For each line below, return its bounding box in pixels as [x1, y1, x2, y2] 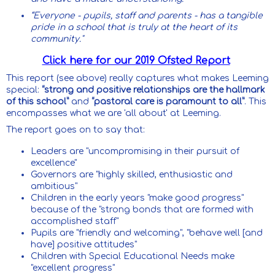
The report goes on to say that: [6, 125, 145, 134]
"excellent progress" [31, 263, 115, 273]
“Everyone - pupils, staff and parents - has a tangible [31, 10, 263, 20]
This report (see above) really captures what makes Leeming [6, 74, 269, 83]
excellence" [31, 158, 77, 168]
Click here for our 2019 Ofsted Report [42, 55, 230, 67]
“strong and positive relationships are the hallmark [42, 85, 265, 95]
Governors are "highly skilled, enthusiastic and [31, 169, 233, 179]
